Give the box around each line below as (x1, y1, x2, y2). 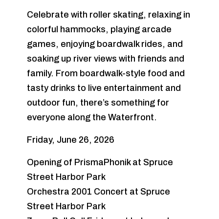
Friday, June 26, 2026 (27, 135, 114, 145)
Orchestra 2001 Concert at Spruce (27, 187, 170, 197)
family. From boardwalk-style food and (27, 68, 185, 78)
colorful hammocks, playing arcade (27, 24, 172, 34)
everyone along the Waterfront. (27, 112, 157, 122)
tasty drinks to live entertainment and (27, 83, 181, 93)
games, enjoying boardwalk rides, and (27, 39, 183, 49)
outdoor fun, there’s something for (27, 98, 169, 108)
